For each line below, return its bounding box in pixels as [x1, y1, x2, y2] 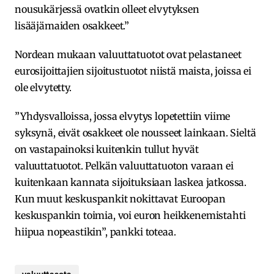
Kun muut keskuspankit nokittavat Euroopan [15, 192, 226, 205]
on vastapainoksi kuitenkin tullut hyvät [15, 143, 199, 155]
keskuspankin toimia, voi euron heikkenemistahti [15, 209, 246, 221]
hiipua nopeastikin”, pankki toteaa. [15, 225, 176, 238]
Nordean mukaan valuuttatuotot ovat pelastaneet [15, 48, 242, 61]
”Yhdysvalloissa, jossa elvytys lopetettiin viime [15, 109, 231, 122]
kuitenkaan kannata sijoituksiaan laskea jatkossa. [15, 176, 247, 188]
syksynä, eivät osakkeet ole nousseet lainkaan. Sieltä [15, 126, 256, 139]
